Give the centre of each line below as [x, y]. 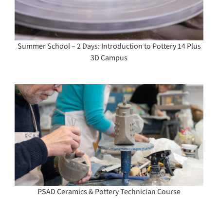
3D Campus [109, 58]
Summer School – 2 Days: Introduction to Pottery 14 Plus [109, 46]
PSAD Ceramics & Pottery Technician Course [109, 192]
